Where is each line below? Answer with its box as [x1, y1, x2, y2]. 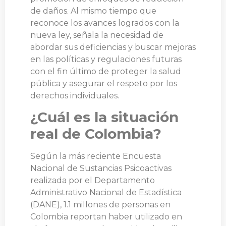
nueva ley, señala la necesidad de [30, 30, 163, 40]
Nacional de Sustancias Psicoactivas [30, 163, 172, 174]
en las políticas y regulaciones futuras [30, 54, 182, 64]
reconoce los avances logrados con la [30, 18, 179, 28]
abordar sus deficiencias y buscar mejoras [30, 42, 196, 52]
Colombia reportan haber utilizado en [30, 212, 182, 222]
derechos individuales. [30, 90, 119, 100]
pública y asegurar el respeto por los [30, 78, 177, 88]
